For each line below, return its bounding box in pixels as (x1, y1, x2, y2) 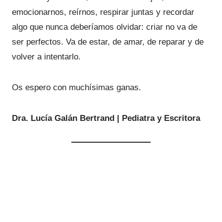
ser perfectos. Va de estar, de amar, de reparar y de (12, 37, 204, 47)
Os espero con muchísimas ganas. (12, 83, 141, 92)
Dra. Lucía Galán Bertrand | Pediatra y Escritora (12, 113, 200, 123)
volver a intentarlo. (12, 52, 81, 61)
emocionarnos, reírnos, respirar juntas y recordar (12, 7, 194, 17)
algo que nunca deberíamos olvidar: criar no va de (12, 22, 197, 32)
